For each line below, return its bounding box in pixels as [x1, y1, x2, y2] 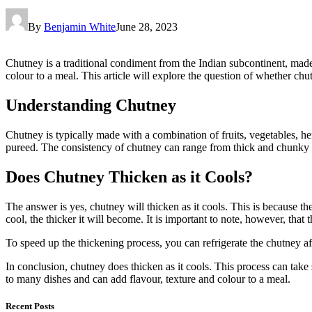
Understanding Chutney [6, 95, 176, 114]
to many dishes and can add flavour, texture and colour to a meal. [6, 272, 290, 285]
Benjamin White [44, 20, 116, 33]
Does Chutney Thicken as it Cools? [6, 167, 253, 186]
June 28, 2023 [116, 20, 178, 33]
